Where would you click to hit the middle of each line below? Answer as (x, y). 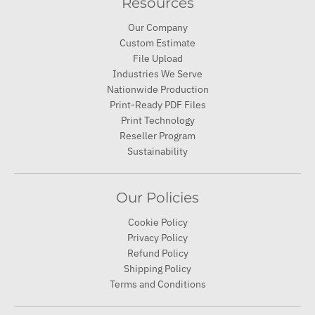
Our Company (157, 28)
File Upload (157, 59)
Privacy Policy (157, 238)
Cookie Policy (157, 223)
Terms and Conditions (157, 284)
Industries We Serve (157, 74)
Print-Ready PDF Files (157, 105)
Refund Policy (157, 253)
